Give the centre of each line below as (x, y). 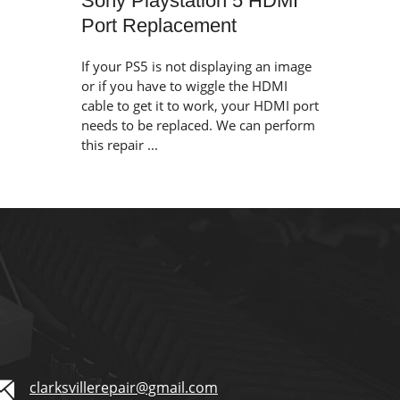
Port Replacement (159, 26)
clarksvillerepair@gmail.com (124, 388)
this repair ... (120, 145)
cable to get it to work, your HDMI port (200, 106)
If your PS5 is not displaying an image (196, 67)
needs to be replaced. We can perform (198, 125)
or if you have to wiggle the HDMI (184, 86)
